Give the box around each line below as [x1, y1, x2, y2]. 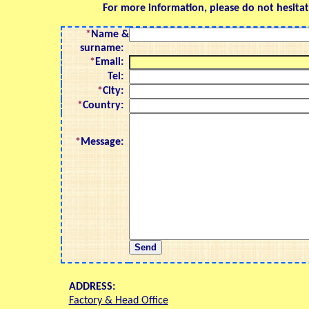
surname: [80, 43, 129, 54]
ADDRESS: [68, 281, 115, 292]
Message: [81, 137, 129, 148]
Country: [83, 100, 129, 111]
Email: [95, 57, 129, 68]
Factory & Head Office [68, 295, 168, 306]
